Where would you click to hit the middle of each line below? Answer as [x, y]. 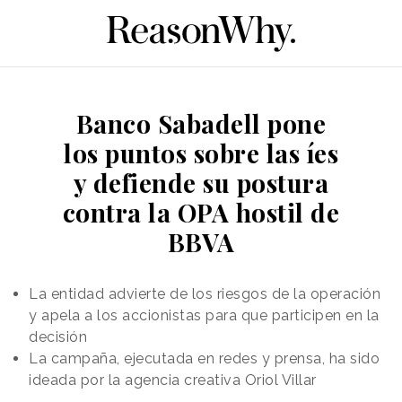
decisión [58, 336]
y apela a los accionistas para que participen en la [204, 315]
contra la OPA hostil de [201, 212]
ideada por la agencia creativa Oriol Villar [173, 380]
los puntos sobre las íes [201, 153]
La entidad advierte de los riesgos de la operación [205, 293]
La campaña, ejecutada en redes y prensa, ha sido [204, 358]
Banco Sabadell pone [201, 123]
